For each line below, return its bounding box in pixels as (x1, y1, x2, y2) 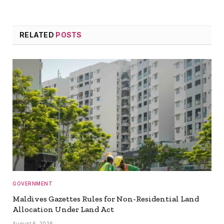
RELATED (19, 30, 56, 39)
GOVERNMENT (12, 180, 52, 187)
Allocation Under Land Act (12, 204, 114, 214)
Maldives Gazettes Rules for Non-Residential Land (12, 194, 199, 204)
